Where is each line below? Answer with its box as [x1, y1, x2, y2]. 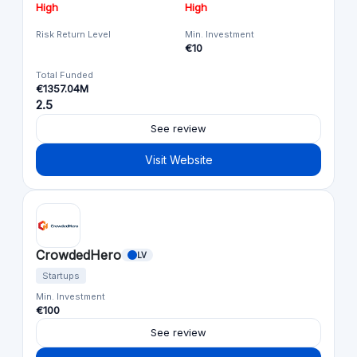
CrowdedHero [36, 241, 121, 258]
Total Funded [36, 64, 93, 76]
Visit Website [144, 147, 213, 162]
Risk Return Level [36, 23, 111, 35]
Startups [42, 265, 80, 277]
